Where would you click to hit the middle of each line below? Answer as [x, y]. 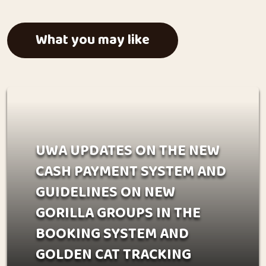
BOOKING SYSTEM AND [112, 234]
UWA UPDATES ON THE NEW [128, 151]
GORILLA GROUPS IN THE [118, 213]
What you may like [93, 40]
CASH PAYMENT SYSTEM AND [131, 172]
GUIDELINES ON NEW [105, 192]
